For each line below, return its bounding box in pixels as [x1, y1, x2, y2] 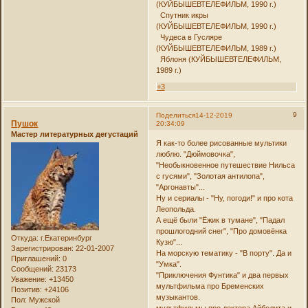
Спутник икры [155, 11, 208, 20]
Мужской [27, 296, 60, 305]
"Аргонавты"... [155, 183, 205, 192]
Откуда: [11, 234, 39, 243]
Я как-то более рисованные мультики [155, 139, 287, 148]
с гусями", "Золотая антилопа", [155, 172, 265, 181]
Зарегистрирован [11, 244, 72, 253]
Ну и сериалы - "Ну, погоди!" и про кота [155, 194, 293, 203]
